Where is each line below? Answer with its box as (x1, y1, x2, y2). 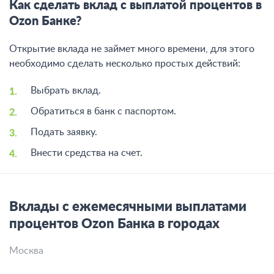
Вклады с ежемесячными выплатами (9, 200, 246, 213)
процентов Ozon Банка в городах (9, 217, 220, 231)
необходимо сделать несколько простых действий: (9, 59, 240, 68)
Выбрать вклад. (31, 86, 101, 95)
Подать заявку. (31, 127, 97, 137)
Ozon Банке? (9, 15, 81, 28)
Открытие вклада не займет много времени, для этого (9, 44, 254, 54)
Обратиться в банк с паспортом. (31, 106, 176, 116)
